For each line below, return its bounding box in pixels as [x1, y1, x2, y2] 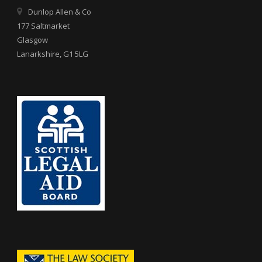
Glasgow [17, 35, 48, 46]
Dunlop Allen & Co [28, 6, 91, 18]
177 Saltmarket [17, 20, 70, 32]
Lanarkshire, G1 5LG [17, 49, 88, 60]
